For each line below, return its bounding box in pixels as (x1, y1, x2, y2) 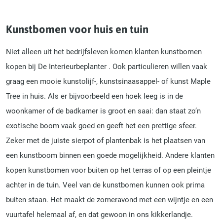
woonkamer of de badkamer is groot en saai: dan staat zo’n (6, 106, 201, 115)
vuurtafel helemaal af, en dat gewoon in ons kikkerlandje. (6, 210, 193, 219)
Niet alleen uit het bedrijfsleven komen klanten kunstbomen (6, 47, 202, 56)
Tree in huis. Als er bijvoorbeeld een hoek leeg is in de (6, 91, 183, 101)
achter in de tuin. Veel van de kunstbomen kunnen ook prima (6, 180, 205, 189)
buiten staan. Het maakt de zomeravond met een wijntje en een (6, 195, 213, 204)
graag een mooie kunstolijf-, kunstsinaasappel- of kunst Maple (6, 76, 211, 86)
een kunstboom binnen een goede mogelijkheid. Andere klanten (6, 150, 215, 160)
